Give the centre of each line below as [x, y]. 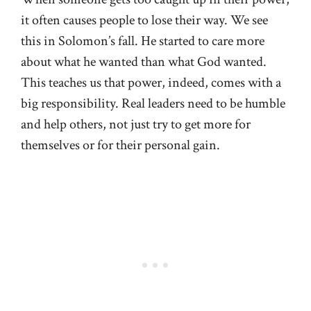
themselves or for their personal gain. [120, 145]
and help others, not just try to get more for [136, 125]
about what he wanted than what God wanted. [144, 62]
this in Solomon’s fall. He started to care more [143, 41]
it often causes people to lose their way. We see [144, 20]
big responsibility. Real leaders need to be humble [153, 104]
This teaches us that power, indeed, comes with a [151, 83]
